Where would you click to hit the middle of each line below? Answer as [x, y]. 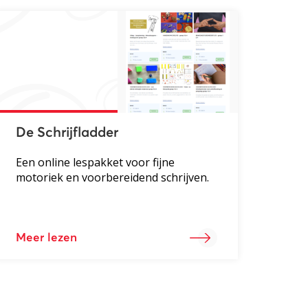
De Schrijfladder [67, 132]
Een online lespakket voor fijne [95, 162]
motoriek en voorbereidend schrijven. [112, 177]
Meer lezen [46, 238]
